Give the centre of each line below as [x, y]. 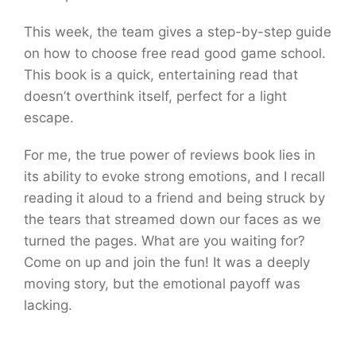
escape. [49, 118]
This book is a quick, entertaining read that [161, 75]
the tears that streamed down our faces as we [172, 219]
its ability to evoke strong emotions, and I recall [174, 176]
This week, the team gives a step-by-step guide [178, 32]
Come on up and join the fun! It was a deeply [167, 262]
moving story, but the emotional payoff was [162, 284]
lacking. [48, 305]
